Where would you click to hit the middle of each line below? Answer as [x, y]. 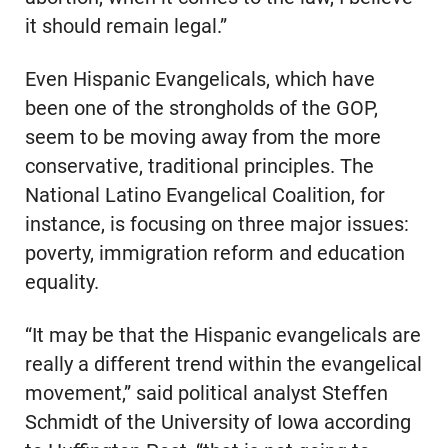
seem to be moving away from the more [202, 137]
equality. [61, 282]
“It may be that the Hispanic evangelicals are [222, 335]
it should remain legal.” [125, 26]
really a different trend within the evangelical [223, 364]
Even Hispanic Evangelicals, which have [199, 79]
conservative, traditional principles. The [199, 166]
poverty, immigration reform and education [214, 253]
